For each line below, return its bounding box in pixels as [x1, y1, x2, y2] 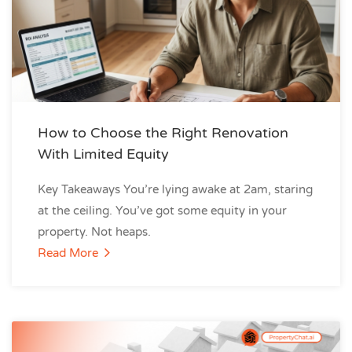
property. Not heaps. [38, 225, 151, 239]
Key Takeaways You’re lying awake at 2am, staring [38, 182, 313, 196]
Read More [38, 246, 101, 260]
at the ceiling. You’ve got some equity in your [38, 203, 287, 218]
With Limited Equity [38, 145, 169, 163]
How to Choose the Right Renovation [38, 124, 288, 141]
